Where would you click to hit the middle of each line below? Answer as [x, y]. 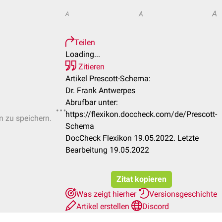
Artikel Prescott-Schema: [108, 79]
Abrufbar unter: [92, 102]
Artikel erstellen [104, 206]
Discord [156, 206]
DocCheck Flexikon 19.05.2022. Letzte [132, 138]
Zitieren [90, 67]
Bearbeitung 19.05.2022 [107, 150]
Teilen [85, 42]
